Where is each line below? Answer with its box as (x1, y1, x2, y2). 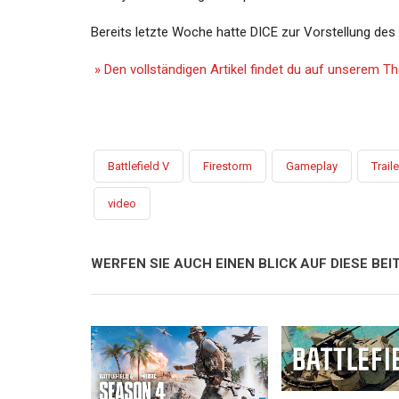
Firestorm (203, 159, 252, 173)
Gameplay (286, 159, 338, 173)
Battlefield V (108, 159, 169, 173)
